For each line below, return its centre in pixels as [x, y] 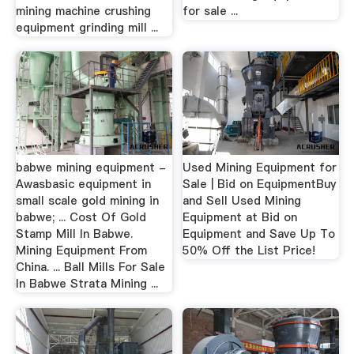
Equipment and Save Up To [259, 234]
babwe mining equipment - [90, 168]
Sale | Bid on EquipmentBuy [260, 184]
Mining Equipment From [81, 250]
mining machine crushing [83, 11]
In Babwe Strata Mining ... [87, 284]
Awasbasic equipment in [83, 184]
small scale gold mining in [87, 201]
